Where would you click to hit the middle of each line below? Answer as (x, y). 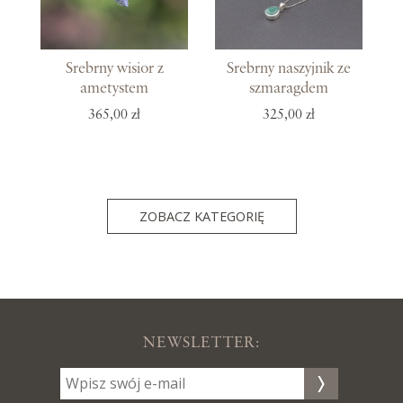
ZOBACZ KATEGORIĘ (201, 217)
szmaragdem (289, 89)
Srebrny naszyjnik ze (289, 69)
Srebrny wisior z (114, 69)
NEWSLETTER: (201, 342)
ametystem (114, 89)
